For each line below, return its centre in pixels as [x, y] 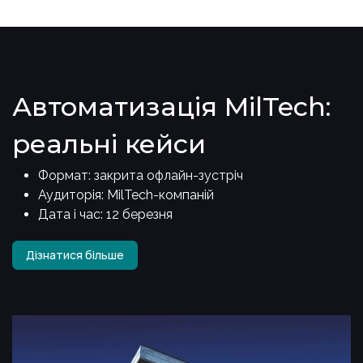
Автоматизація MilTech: [175, 107]
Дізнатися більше [75, 254]
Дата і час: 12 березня [105, 215]
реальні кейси [113, 144]
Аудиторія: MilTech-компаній [126, 195]
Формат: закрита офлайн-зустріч [141, 176]
